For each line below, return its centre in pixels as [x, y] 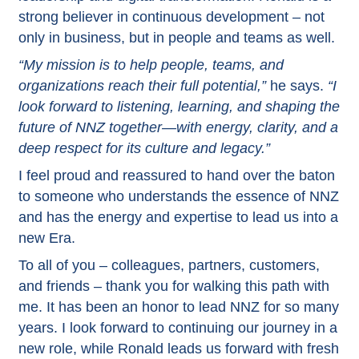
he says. [296, 85]
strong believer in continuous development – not [171, 16]
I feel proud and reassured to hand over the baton [176, 175]
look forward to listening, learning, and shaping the [179, 106]
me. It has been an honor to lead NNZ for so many [178, 307]
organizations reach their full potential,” [142, 85]
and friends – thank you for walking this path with [173, 286]
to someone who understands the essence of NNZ [178, 196]
